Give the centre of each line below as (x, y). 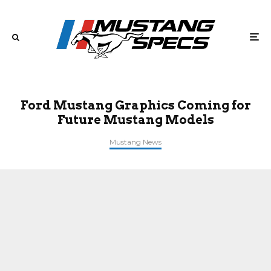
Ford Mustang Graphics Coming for (135, 105)
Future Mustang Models (135, 120)
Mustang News (135, 142)
